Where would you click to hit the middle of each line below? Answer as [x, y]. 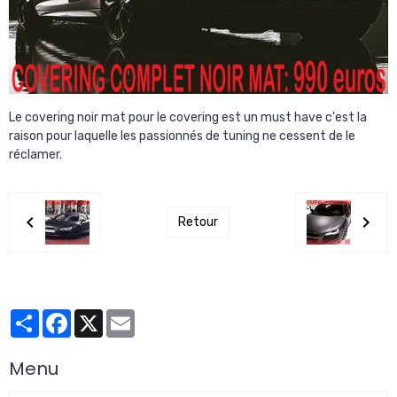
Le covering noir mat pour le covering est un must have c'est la [188, 117]
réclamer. [35, 154]
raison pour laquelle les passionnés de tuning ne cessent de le [182, 136]
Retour [198, 222]
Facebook [99, 315]
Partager [65, 315]
